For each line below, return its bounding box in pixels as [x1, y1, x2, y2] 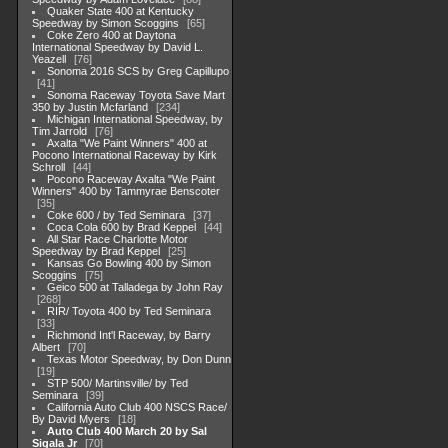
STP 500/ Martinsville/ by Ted [47, 377, 189, 389]
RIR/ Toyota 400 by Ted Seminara [47, 305, 212, 317]
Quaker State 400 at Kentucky [47, 5, 195, 17]
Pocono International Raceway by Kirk [32, 149, 217, 161]
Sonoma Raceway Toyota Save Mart [47, 89, 226, 101]
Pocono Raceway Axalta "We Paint [47, 173, 216, 185]
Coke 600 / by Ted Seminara [47, 209, 186, 221]
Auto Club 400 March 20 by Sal [47, 425, 208, 437]
